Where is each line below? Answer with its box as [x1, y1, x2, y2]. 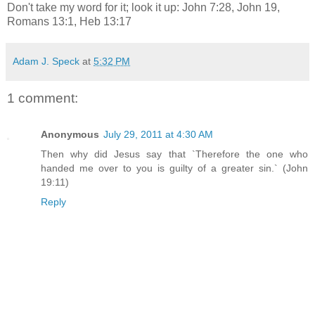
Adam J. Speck [13, 55, 79, 67]
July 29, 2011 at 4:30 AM [103, 129, 213, 141]
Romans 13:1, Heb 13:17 [7, 15, 131, 27]
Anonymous [41, 129, 99, 141]
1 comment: [7, 90, 78, 105]
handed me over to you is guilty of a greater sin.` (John [41, 162, 308, 174]
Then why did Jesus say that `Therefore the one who [41, 148, 308, 160]
